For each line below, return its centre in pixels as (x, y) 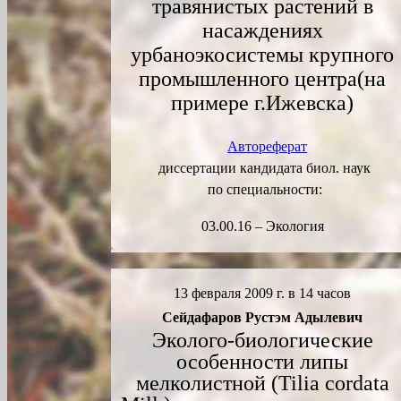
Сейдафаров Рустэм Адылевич (262, 317)
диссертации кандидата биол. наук (265, 168)
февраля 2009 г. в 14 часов (269, 293)
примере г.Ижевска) (262, 103)
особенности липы (262, 362)
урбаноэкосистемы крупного (262, 55)
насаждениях (262, 30)
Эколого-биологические (262, 340)
